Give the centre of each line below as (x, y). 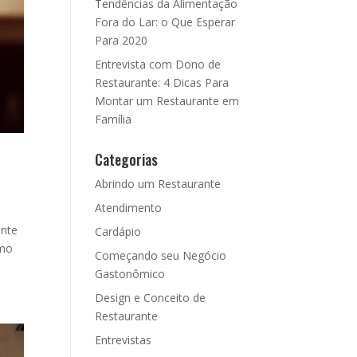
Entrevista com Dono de (158, 64)
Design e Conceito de (151, 298)
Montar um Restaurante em (167, 101)
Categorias (127, 159)
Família (114, 119)
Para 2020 (122, 40)
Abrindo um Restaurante (158, 184)
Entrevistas (124, 340)
